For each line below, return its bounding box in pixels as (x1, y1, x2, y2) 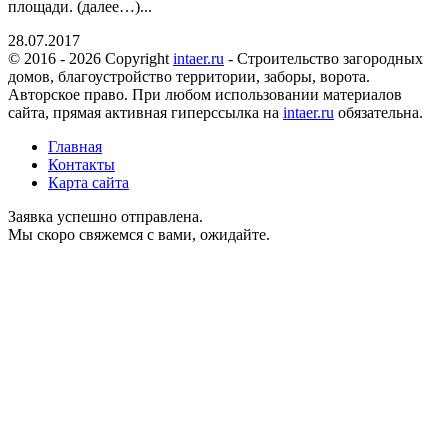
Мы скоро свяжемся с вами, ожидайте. (8, 225, 270, 243)
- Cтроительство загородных (224, 49, 423, 67)
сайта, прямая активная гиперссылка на (8, 103, 283, 121)
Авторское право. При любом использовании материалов (8, 85, 402, 103)
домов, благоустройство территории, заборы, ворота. (8, 67, 370, 85)
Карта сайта (48, 173, 129, 191)
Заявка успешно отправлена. (8, 207, 203, 225)
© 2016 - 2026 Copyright (8, 49, 173, 67)
